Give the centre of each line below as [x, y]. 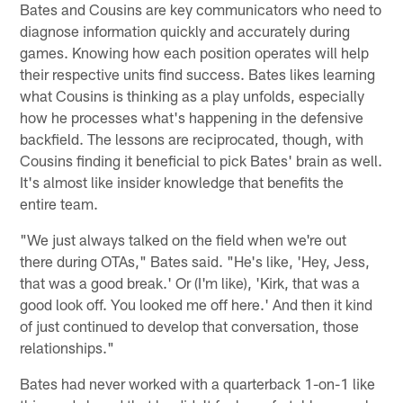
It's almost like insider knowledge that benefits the [182, 181]
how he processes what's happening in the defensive [192, 116]
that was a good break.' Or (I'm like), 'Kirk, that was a [190, 282]
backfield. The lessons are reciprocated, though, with [192, 138]
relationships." [67, 347]
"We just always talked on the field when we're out [184, 239]
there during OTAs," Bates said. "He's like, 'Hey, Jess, [195, 260]
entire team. [59, 203]
